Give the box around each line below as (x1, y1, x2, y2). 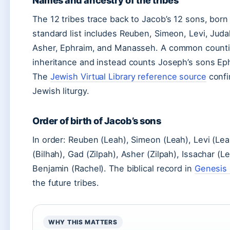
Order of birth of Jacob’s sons (32, 115, 161, 126)
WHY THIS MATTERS (48, 218, 118, 226)
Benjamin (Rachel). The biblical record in (32, 163, 195, 174)
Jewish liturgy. (32, 86, 89, 96)
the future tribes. (32, 178, 100, 188)
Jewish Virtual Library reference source (50, 71, 206, 82)
